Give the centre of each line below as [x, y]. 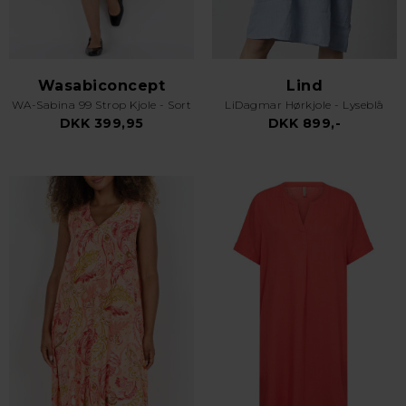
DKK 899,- [304, 123]
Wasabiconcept [101, 86]
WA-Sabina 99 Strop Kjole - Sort [101, 105]
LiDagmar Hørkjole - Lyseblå [304, 105]
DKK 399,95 [101, 123]
